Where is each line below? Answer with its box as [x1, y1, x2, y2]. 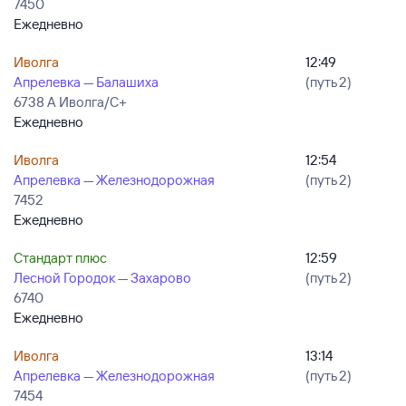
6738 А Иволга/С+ [14, 93, 127, 111]
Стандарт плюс [14, 249, 107, 266]
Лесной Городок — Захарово [14, 269, 191, 286]
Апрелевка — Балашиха [14, 73, 159, 91]
